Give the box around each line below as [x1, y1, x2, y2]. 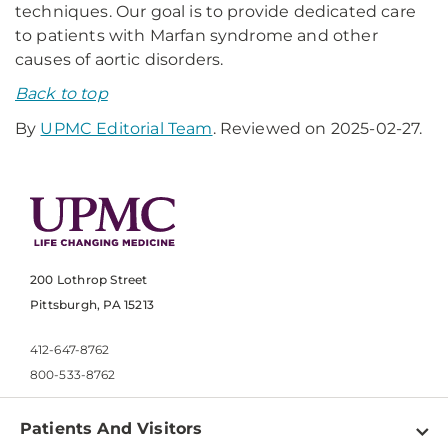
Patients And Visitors [20, 419, 203, 439]
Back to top [15, 84, 108, 103]
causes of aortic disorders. [15, 50, 224, 69]
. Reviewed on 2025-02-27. [212, 119, 423, 138]
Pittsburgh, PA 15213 [30, 297, 154, 313]
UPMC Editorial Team [40, 119, 213, 138]
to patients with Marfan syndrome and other [15, 26, 378, 45]
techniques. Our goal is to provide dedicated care [15, 2, 416, 21]
